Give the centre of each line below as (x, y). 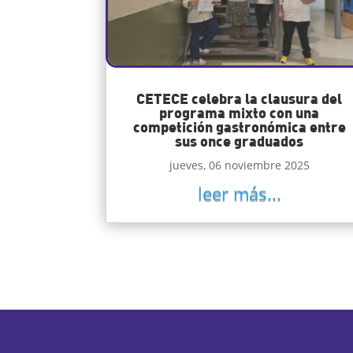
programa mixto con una (240, 112)
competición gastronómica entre (239, 126)
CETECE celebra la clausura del (240, 98)
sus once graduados (240, 140)
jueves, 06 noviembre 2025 (239, 165)
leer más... (239, 193)
